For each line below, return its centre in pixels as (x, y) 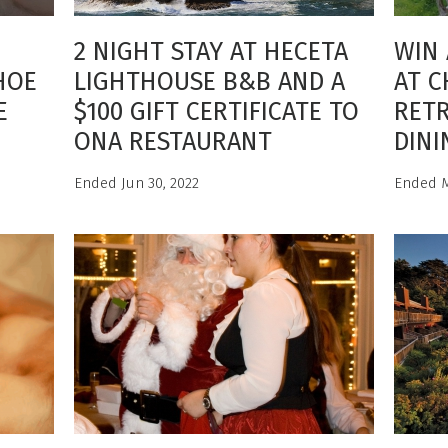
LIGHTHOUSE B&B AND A (209, 82)
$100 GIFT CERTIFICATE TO (216, 112)
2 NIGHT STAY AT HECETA (211, 52)
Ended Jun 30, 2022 (136, 183)
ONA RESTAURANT (173, 142)
